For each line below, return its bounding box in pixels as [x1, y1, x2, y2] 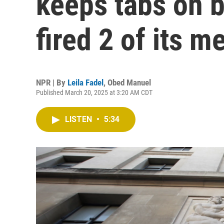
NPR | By [36, 77, 67, 87]
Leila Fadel [67, 77, 103, 87]
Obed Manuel [107, 77, 151, 87]
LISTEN [65, 114, 94, 124]
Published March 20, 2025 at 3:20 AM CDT [36, 88, 152, 96]
